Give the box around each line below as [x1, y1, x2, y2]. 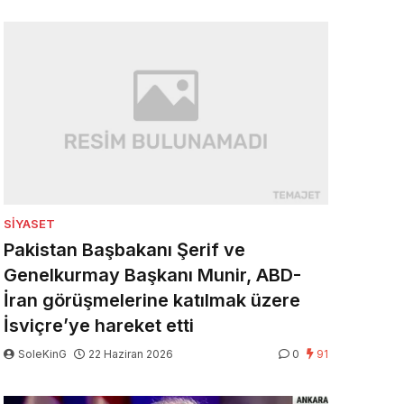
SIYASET [4, 216, 55, 232]
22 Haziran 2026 [88, 347, 173, 362]
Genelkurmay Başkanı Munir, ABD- [4, 264, 301, 287]
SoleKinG [15, 347, 69, 362]
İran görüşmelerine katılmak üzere [4, 289, 300, 312]
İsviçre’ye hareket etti [4, 315, 194, 337]
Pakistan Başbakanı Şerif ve [4, 239, 245, 262]
